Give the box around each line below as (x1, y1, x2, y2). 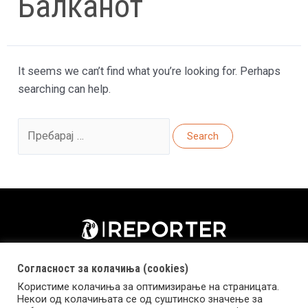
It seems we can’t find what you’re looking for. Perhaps (18, 65, 281, 78)
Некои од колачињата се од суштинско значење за (17, 293, 263, 305)
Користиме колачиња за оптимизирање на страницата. (17, 280, 279, 293)
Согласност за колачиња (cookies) (17, 262, 188, 275)
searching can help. (18, 82, 111, 96)
